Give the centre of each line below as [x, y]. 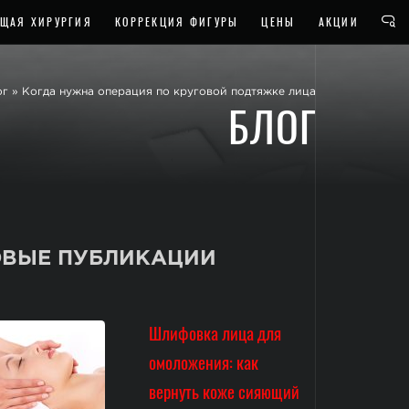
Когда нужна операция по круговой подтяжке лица [169, 91]
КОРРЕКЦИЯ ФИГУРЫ [177, 22]
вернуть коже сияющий [225, 392]
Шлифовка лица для [215, 333]
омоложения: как [204, 362]
